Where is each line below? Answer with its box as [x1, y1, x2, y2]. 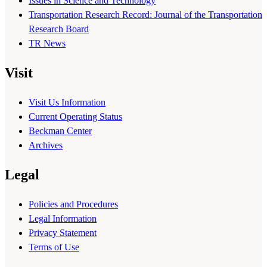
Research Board [29, 24, 89, 35]
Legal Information [29, 213, 97, 224]
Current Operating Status [29, 111, 122, 122]
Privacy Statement [29, 228, 97, 238]
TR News [29, 38, 66, 49]
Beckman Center [29, 126, 92, 136]
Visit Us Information [29, 97, 105, 108]
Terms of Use [29, 242, 79, 253]
